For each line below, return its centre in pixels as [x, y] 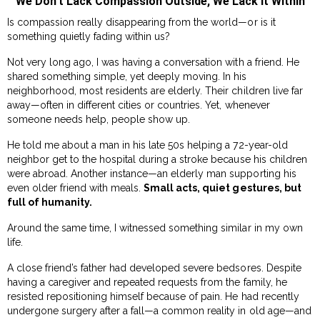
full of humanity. [50, 202]
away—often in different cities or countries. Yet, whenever [139, 105]
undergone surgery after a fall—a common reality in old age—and [159, 310]
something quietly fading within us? [89, 36]
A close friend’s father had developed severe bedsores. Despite [154, 267]
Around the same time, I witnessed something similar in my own [155, 227]
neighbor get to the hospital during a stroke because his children [157, 159]
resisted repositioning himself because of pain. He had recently [153, 296]
